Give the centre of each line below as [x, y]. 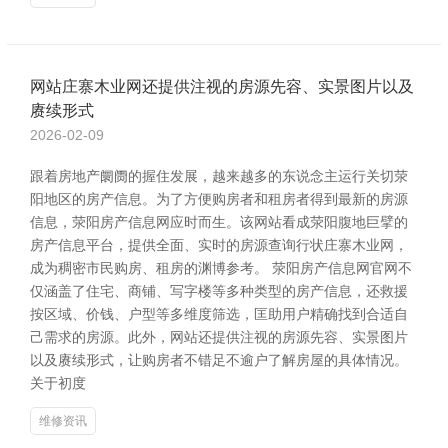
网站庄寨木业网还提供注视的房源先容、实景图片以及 [222, 86]
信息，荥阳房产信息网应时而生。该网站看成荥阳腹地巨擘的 [219, 222]
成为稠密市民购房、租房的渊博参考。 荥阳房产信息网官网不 [221, 268]
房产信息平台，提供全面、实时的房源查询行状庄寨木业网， [219, 245]
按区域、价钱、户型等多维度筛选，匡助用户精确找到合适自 [219, 314]
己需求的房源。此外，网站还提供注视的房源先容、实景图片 [219, 337]
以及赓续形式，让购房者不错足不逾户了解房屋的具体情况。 [219, 360]
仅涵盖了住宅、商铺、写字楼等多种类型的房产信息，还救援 [219, 291]
